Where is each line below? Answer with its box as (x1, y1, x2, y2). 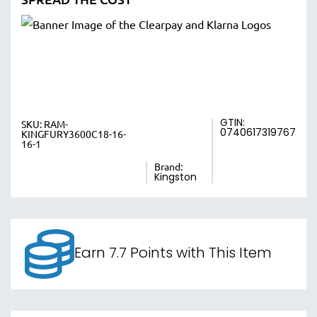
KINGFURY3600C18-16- (21, 127, 126, 140)
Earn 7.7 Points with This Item (74, 243, 272, 265)
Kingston (154, 170, 197, 186)
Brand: (154, 160, 183, 173)
